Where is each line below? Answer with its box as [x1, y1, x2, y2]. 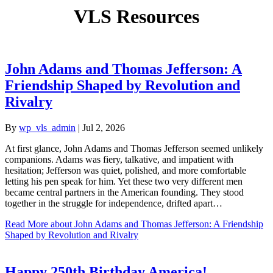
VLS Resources [74, 5, 199, 27]
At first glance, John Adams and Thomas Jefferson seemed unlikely [5, 143, 263, 154]
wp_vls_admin [19, 122, 76, 133]
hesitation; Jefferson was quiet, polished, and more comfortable [5, 165, 246, 175]
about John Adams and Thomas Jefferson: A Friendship [48, 218, 263, 229]
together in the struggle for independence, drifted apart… [5, 197, 222, 208]
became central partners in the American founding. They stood [5, 186, 244, 197]
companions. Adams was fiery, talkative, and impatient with [5, 154, 233, 165]
